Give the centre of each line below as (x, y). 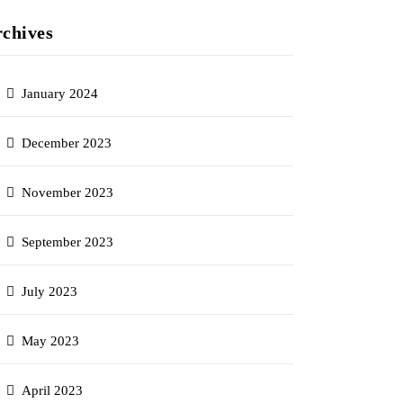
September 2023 (68, 242)
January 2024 (60, 94)
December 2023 (67, 143)
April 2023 (53, 390)
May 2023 (51, 341)
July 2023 (50, 291)
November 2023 (68, 193)
